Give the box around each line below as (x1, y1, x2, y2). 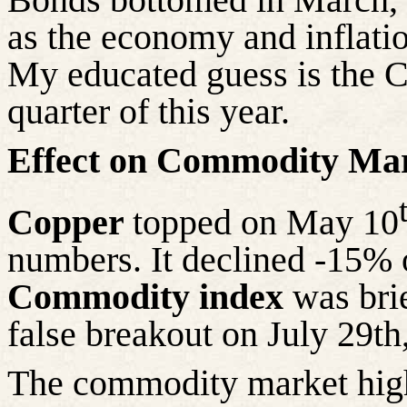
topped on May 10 (133, 202, 399, 243)
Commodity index (7, 276, 283, 318)
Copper (7, 202, 133, 243)
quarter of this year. (7, 91, 290, 133)
